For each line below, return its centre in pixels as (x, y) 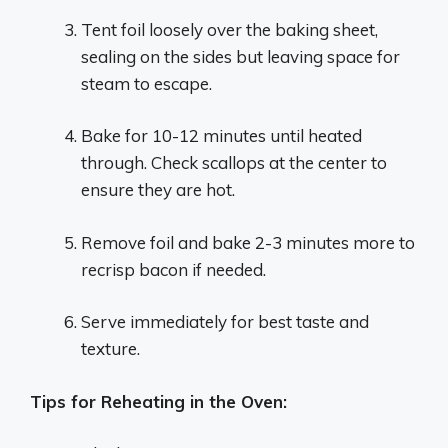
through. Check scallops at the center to (234, 162)
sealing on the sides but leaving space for (240, 56)
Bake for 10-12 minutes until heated (221, 135)
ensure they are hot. (158, 189)
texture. (110, 348)
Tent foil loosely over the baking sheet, (229, 29)
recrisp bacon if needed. (173, 269)
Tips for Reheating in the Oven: (158, 401)
